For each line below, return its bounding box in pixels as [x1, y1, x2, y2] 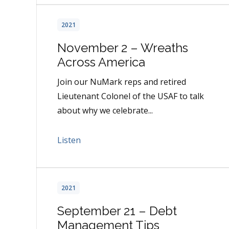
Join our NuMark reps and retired [57, 76, 186, 88]
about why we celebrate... [57, 105, 153, 117]
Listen [57, 134, 81, 146]
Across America [57, 55, 145, 70]
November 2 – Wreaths [57, 40, 188, 56]
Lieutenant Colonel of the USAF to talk [57, 90, 204, 102]
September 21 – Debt [57, 203, 177, 219]
